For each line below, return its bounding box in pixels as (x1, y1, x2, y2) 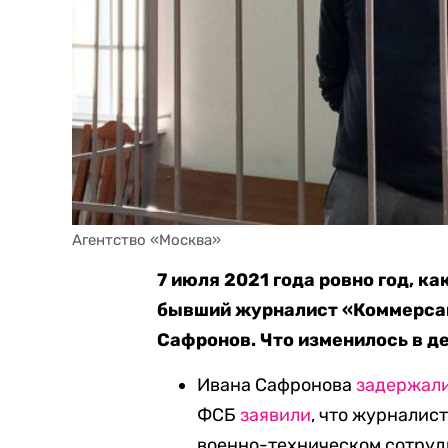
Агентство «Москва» (72, 231, 221, 249)
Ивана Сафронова (197, 374, 357, 396)
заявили (240, 404, 312, 426)
